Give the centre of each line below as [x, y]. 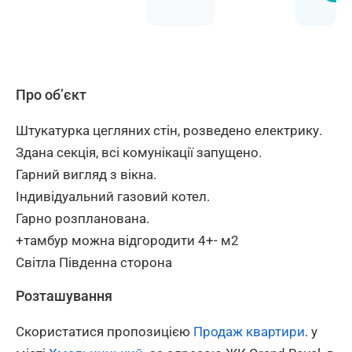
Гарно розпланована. [82, 218]
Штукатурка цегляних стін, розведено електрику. [169, 130]
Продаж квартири [249, 332]
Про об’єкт [51, 94]
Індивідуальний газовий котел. [113, 196]
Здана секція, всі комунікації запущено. [139, 152]
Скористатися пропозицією [104, 332]
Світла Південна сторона [94, 262]
